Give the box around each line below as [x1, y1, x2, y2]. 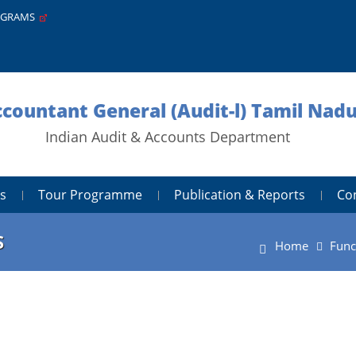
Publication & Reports [174, 185, 305, 203]
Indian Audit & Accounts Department [45, 127, 290, 146]
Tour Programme [38, 185, 142, 203]
